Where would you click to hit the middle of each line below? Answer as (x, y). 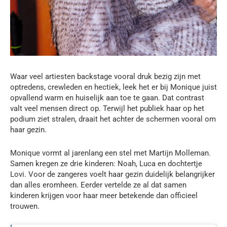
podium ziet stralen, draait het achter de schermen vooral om (113, 119)
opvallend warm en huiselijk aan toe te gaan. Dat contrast (107, 98)
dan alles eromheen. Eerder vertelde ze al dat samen (98, 185)
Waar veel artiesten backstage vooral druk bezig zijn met (105, 77)
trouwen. (25, 206)
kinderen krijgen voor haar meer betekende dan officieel (104, 196)
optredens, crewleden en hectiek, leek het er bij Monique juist (113, 87)
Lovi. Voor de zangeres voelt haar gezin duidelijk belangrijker (112, 175)
